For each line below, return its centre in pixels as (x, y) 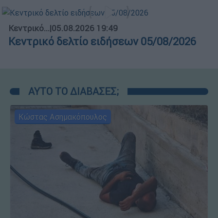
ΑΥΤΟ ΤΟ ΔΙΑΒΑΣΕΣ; (73, 91)
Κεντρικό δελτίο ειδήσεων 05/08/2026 (102, 42)
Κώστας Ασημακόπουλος (63, 117)
